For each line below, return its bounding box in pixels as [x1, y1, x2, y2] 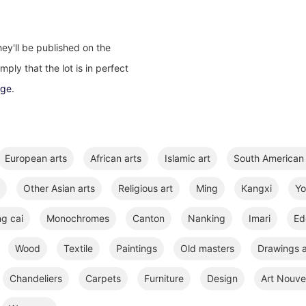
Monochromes [46, 212, 109, 224]
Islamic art [165, 152, 210, 164]
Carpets [85, 273, 121, 284]
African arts [90, 152, 141, 164]
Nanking [188, 212, 225, 224]
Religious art [118, 182, 173, 194]
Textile [64, 242, 93, 254]
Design [207, 273, 238, 284]
